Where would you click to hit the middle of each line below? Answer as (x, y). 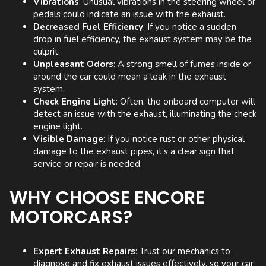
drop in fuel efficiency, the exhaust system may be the (142, 39)
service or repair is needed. (88, 164)
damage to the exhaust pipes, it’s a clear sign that (134, 152)
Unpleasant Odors (73, 64)
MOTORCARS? (71, 218)
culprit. (47, 52)
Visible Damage (68, 139)
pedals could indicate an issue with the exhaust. (129, 15)
